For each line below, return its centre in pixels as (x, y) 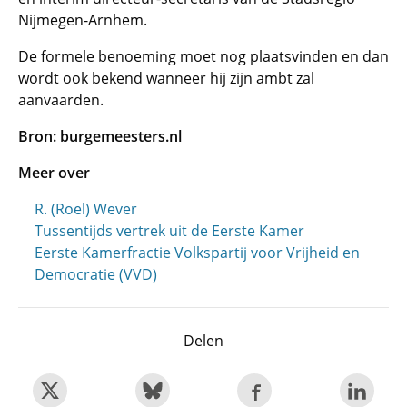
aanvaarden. (61, 100)
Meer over (54, 173)
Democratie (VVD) (96, 274)
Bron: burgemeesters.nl (100, 136)
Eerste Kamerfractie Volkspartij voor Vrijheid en (197, 253)
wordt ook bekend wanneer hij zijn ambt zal (166, 78)
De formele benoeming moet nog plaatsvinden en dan (203, 56)
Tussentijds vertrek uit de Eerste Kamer (169, 231)
